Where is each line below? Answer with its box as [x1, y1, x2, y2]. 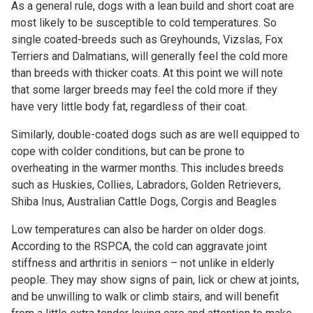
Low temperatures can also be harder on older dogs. [11, 222, 265, 236]
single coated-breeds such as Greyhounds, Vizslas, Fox [11, 32, 283, 46]
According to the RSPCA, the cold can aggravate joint [11, 239, 267, 253]
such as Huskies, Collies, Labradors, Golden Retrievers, [11, 177, 281, 191]
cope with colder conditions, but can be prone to [11, 144, 245, 158]
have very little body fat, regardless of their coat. [11, 99, 247, 113]
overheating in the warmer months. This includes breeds [11, 161, 284, 175]
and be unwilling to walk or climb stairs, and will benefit [11, 289, 279, 303]
